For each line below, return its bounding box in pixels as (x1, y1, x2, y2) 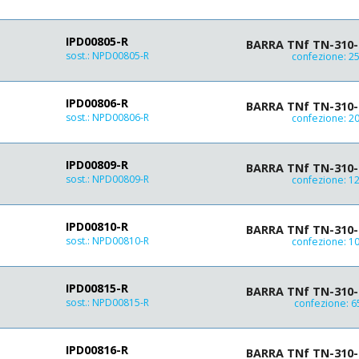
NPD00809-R (92, 172, 149, 186)
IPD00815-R (66, 280, 128, 296)
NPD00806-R (92, 111, 149, 124)
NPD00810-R (92, 234, 149, 248)
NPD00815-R (92, 296, 149, 309)
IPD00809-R (66, 157, 128, 172)
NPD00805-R (92, 49, 149, 63)
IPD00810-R (66, 219, 128, 234)
